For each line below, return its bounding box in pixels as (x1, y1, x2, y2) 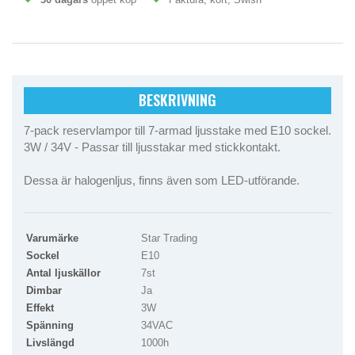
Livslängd (26, 336, 74, 349)
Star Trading (141, 231, 197, 244)
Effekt (26, 301, 54, 314)
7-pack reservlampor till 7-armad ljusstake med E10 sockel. (24, 123, 331, 137)
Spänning (26, 319, 74, 331)
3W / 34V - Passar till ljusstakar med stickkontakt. (24, 139, 281, 154)
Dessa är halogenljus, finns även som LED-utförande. (24, 173, 300, 187)
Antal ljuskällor (26, 266, 101, 279)
